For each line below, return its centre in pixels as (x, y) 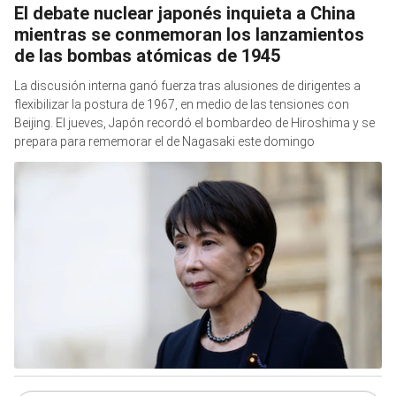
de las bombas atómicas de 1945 (147, 56)
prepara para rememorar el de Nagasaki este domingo (164, 142)
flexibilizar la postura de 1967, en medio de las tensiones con (182, 105)
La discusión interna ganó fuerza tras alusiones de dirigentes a (187, 86)
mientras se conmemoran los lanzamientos (189, 35)
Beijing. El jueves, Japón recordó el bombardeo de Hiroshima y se (194, 123)
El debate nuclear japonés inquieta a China (185, 14)
